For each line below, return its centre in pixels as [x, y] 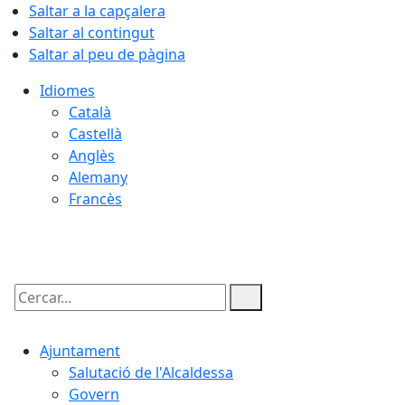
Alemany [98, 177]
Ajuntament [80, 351]
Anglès [92, 155]
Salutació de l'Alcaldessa [151, 372]
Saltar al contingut [92, 33]
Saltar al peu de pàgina [107, 54]
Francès [95, 199]
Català [90, 112]
